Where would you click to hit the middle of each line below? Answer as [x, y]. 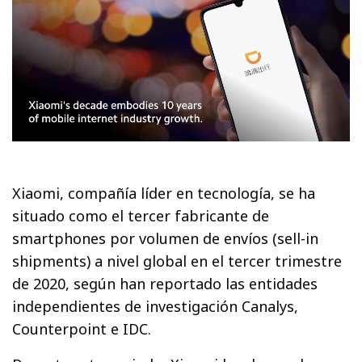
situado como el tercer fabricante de [141, 215]
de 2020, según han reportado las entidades [165, 283]
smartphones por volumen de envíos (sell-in [166, 238]
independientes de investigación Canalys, [156, 306]
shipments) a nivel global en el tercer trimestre [177, 261]
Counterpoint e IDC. [82, 328]
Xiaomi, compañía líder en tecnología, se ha [164, 193]
